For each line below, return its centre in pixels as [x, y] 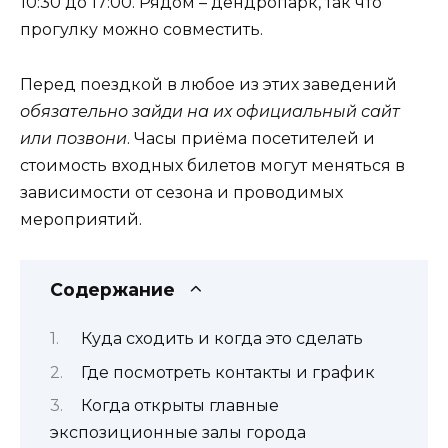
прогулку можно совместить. [141, 30]
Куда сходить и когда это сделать [221, 339]
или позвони [73, 138]
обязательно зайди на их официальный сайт [210, 111]
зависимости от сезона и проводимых [181, 192]
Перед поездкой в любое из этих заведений [208, 84]
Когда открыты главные [179, 405]
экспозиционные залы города [178, 432]
